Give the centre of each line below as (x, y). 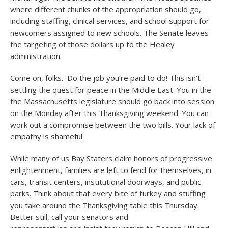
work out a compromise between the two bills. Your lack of (113, 125)
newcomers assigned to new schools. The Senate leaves (109, 33)
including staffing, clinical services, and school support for (110, 21)
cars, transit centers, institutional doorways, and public (106, 182)
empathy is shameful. (47, 136)
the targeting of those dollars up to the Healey (92, 44)
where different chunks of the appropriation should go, (106, 9)
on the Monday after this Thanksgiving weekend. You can (109, 113)
